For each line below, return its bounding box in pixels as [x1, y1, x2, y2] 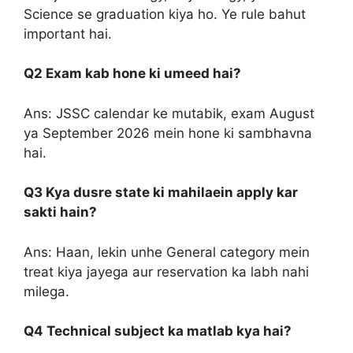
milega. [24, 283, 69, 299]
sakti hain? [24, 204, 97, 220]
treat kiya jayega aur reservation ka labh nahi [24, 263, 309, 280]
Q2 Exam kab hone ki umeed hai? [24, 65, 241, 81]
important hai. [24, 25, 112, 42]
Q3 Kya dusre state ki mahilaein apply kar [24, 184, 298, 200]
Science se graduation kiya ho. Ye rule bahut [24, 6, 306, 22]
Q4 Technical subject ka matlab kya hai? [24, 323, 292, 339]
